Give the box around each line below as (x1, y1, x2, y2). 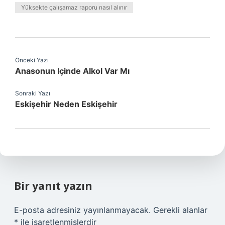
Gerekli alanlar (153, 205, 207, 215)
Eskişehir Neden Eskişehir (15, 99, 118, 109)
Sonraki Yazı (15, 89, 50, 97)
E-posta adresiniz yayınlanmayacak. (14, 205, 151, 215)
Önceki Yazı (15, 56, 49, 64)
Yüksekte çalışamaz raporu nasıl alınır (21, 4, 127, 11)
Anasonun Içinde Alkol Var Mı (15, 66, 130, 76)
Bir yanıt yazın (14, 179, 92, 193)
